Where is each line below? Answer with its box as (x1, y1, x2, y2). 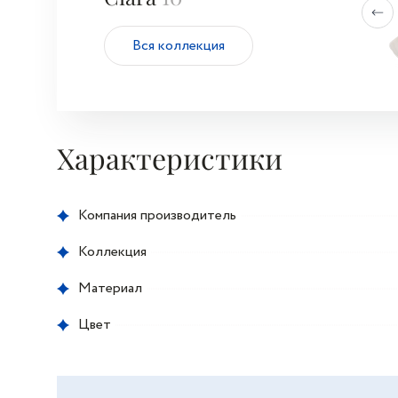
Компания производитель (78, 204, 236, 226)
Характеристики (57, 139, 283, 177)
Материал (78, 277, 142, 298)
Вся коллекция (132, 36, 225, 56)
